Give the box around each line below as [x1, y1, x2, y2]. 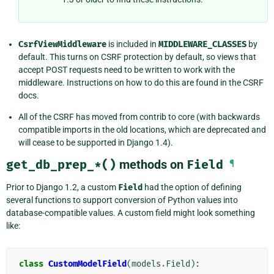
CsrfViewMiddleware [18, 39, 106, 50]
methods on [116, 157, 187, 172]
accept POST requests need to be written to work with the [18, 64, 235, 75]
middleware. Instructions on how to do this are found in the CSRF [18, 77, 264, 87]
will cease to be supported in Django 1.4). [18, 137, 173, 147]
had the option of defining [143, 182, 242, 192]
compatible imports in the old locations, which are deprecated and [18, 124, 266, 135]
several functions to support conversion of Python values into [6, 194, 238, 205]
